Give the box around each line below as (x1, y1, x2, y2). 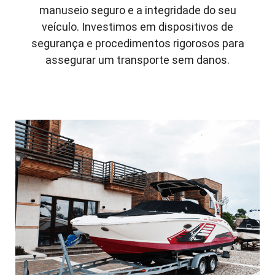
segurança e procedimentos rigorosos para (31, 36, 244, 50)
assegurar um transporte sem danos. (45, 53, 230, 66)
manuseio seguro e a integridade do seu (39, 3, 236, 17)
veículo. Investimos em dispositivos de (42, 20, 233, 33)
